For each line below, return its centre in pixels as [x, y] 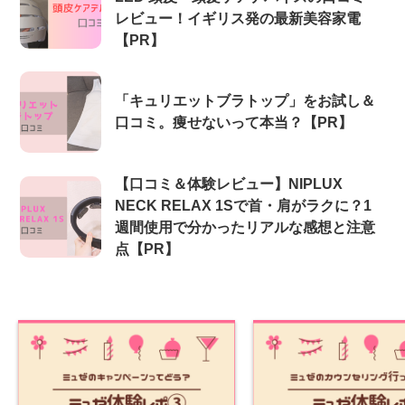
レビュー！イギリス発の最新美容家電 [238, 18]
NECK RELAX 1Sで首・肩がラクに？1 [244, 205]
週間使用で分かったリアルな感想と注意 [245, 227]
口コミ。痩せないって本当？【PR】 [234, 123]
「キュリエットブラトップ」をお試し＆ [245, 101]
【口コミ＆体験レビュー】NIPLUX [229, 184]
